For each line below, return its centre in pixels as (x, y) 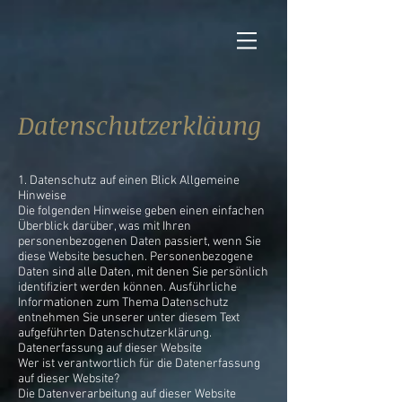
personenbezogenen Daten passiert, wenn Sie (140, 242)
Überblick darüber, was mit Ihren (105, 227)
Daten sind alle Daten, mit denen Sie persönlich (143, 272)
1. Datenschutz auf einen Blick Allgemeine (129, 181)
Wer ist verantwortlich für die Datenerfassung (139, 364)
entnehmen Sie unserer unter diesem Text (129, 318)
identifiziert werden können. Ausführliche (127, 288)
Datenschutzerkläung (140, 125)
